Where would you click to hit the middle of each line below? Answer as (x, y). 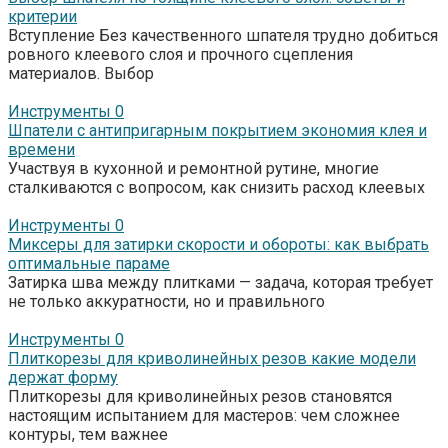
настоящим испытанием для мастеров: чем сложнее (204, 415)
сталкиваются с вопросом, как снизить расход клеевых (216, 187)
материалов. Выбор (81, 73)
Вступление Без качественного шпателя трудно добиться (223, 35)
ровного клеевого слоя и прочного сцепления (180, 54)
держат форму (63, 377)
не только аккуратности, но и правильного (166, 301)
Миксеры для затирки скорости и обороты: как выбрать (218, 244)
